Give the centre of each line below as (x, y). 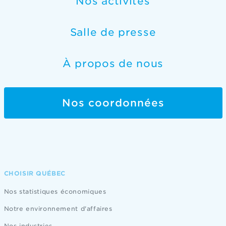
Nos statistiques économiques (55, 192)
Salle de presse (113, 33)
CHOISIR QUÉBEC (35, 174)
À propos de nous (113, 64)
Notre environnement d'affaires (58, 209)
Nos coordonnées (113, 103)
